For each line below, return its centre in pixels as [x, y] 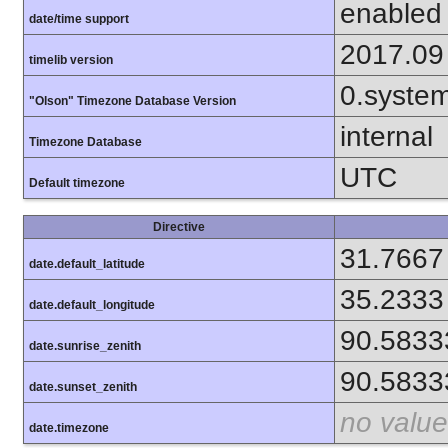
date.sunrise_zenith [85, 345]
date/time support [79, 18]
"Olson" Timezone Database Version [132, 100]
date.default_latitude [87, 263]
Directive [179, 226]
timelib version [71, 59]
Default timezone [77, 182]
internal [386, 136]
